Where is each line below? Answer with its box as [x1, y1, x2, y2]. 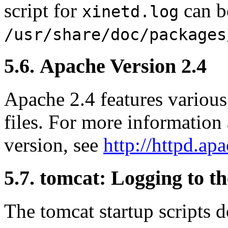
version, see [4, 134, 103, 156]
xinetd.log [82, 2, 179, 21]
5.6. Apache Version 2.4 [4, 54, 207, 78]
